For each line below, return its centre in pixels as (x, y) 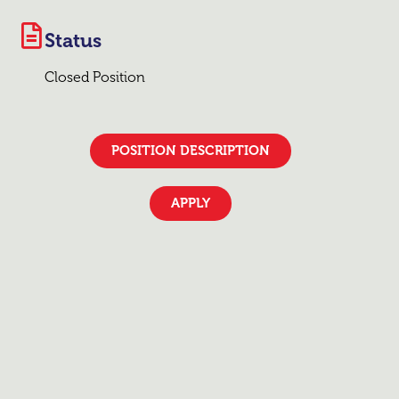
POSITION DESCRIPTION (191, 150)
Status (73, 41)
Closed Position (95, 77)
